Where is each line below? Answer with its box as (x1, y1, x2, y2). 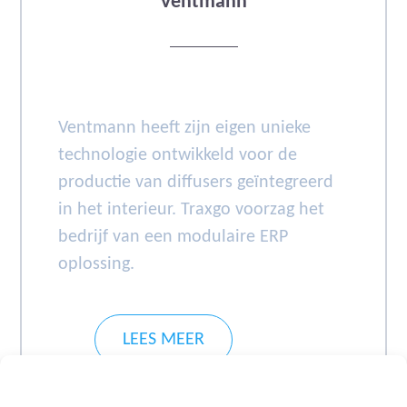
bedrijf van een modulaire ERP (58, 227, 289, 246)
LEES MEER (123, 330, 205, 349)
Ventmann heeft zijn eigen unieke (58, 118, 312, 137)
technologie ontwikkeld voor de (58, 145, 298, 164)
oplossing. (58, 254, 135, 273)
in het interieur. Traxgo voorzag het (58, 200, 325, 219)
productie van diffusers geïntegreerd (58, 173, 334, 192)
